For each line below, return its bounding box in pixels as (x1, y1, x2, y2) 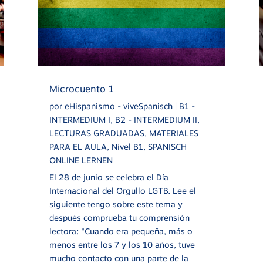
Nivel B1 (111, 141, 143, 151)
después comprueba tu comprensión (49, 213, 190, 222)
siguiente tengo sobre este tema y (49, 199, 183, 209)
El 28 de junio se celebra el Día (49, 172, 168, 182)
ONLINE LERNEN (49, 155, 113, 165)
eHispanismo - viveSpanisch (64, 101, 173, 111)
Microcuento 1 (49, 83, 114, 95)
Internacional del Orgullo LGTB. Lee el (49, 186, 196, 195)
